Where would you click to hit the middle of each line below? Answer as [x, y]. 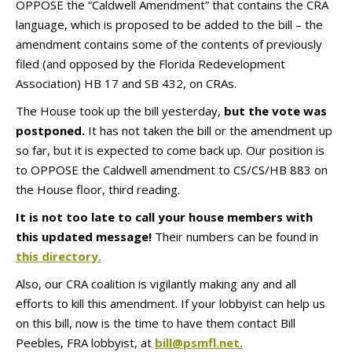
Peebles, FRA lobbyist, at [85, 343]
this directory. [59, 256]
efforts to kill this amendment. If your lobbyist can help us [170, 303]
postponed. [50, 130]
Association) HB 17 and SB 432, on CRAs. [126, 83]
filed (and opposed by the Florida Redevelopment [150, 64]
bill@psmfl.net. [199, 343]
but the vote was [275, 111]
